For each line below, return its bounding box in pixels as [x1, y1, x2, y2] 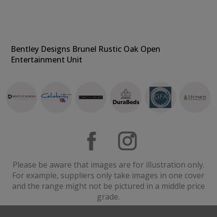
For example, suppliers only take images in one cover [12, 170, 205, 181]
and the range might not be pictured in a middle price [12, 181, 205, 192]
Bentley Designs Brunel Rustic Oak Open [11, 44, 161, 54]
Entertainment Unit [11, 54, 83, 65]
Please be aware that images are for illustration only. [12, 159, 204, 170]
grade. [97, 191, 120, 202]
